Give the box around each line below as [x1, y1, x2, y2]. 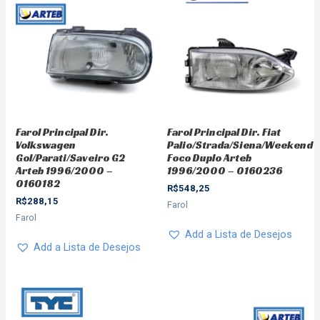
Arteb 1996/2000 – [16, 164, 114, 177]
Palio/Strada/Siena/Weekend [167, 138, 313, 151]
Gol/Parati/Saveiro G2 [16, 151, 126, 164]
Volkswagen [16, 138, 76, 151]
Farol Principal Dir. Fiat [167, 125, 281, 139]
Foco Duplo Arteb [167, 151, 251, 164]
